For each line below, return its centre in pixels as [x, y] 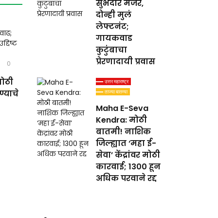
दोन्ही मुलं [114, 15]
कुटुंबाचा [112, 50]
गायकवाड [114, 38]
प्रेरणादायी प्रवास [126, 62]
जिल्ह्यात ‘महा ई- [126, 143]
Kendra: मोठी [122, 120]
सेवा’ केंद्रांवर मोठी [128, 155]
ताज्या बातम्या [116, 92]
